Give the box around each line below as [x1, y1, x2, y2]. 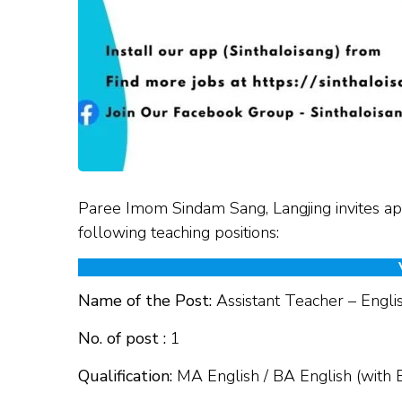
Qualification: [78, 365, 172, 388]
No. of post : [78, 328, 166, 350]
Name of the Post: [78, 290, 212, 312]
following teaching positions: [78, 221, 279, 243]
